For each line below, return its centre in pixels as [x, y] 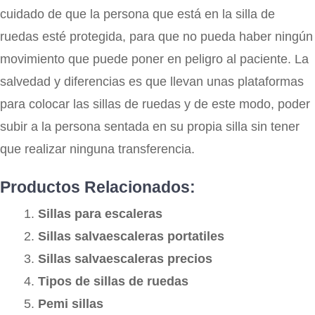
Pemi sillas [71, 303]
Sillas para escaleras [100, 213]
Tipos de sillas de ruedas [113, 281]
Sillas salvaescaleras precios [125, 258]
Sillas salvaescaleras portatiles [131, 236]
